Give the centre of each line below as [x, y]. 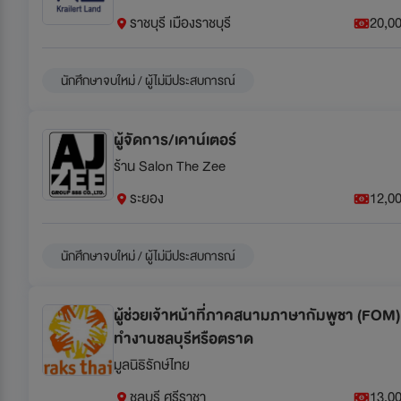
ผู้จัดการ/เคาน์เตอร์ [175, 140]
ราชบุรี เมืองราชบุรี [180, 23]
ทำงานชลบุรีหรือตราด [183, 338]
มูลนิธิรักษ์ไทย [152, 365]
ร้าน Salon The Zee [170, 166]
